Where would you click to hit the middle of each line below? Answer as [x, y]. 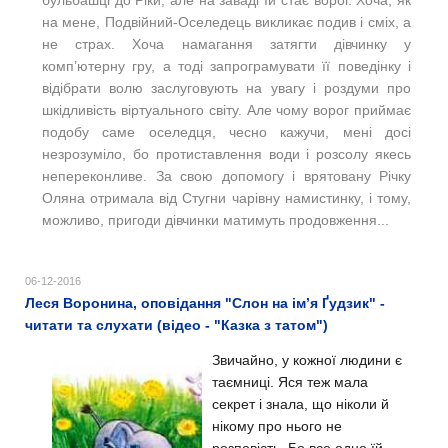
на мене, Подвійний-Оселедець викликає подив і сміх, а [226, 22]
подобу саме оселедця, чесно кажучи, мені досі [226, 132]
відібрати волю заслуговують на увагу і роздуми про [226, 88]
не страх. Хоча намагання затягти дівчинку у [226, 44]
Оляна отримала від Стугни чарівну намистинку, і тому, [226, 198]
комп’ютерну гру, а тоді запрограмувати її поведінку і [226, 66]
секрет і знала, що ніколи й [300, 404]
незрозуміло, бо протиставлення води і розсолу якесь [226, 154]
